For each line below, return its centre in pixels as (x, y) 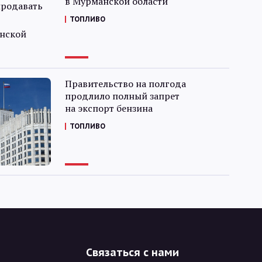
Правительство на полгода (125, 84)
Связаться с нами (133, 252)
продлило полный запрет (122, 96)
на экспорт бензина (108, 108)
